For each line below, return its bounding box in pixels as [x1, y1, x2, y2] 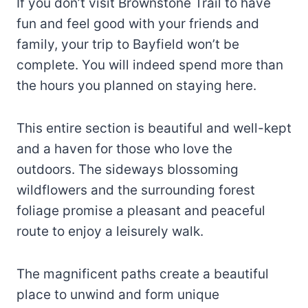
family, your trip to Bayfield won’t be [16, 36, 239, 52]
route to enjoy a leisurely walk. [16, 223, 203, 239]
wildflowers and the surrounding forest [16, 181, 255, 198]
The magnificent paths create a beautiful [16, 265, 269, 282]
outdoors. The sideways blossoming [16, 161, 239, 177]
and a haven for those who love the [16, 140, 232, 157]
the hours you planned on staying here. [16, 77, 256, 93]
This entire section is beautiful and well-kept [16, 120, 291, 136]
